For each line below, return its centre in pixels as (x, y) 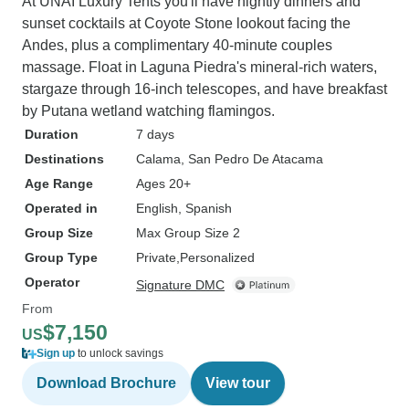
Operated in (61, 208)
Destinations (64, 159)
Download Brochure (106, 383)
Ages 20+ (163, 184)
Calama (158, 159)
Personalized (217, 257)
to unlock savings (119, 353)
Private (156, 257)
